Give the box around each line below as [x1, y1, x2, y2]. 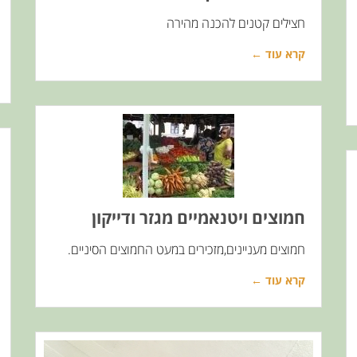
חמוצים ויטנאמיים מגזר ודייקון [92, 206, 305, 229]
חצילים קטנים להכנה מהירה [167, 14, 305, 32]
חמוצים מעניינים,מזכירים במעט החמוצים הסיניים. [68, 241, 305, 258]
